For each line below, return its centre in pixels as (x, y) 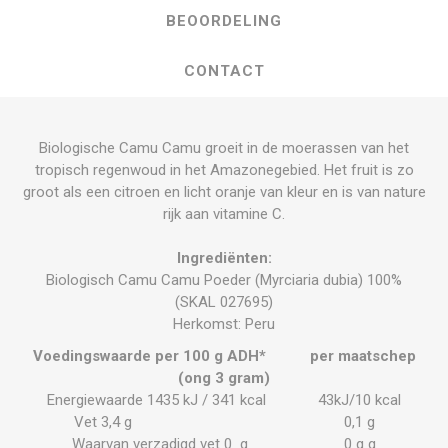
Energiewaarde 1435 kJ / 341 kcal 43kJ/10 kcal (224, 399)
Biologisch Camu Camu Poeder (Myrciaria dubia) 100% (224, 279)
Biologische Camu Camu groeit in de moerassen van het (224, 147)
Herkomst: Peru (224, 323)
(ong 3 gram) (224, 377)
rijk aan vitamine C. (224, 213)
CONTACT (224, 70)
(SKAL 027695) (224, 301)
